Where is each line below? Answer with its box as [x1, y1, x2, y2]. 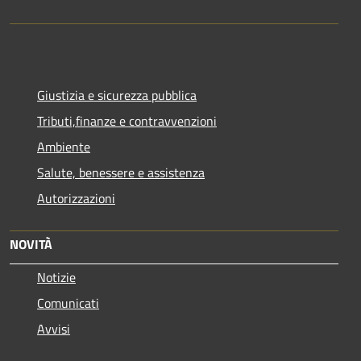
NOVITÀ [10, 234, 52, 254]
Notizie [37, 267, 76, 287]
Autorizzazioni [37, 188, 115, 208]
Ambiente [37, 136, 90, 156]
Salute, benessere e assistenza [37, 162, 205, 182]
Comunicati [37, 293, 99, 313]
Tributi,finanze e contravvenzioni [37, 110, 217, 131]
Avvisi [37, 318, 70, 338]
